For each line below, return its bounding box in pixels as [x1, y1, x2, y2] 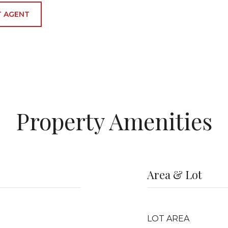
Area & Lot [147, 167, 202, 182]
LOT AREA [147, 214, 189, 223]
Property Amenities [16, 105, 212, 136]
